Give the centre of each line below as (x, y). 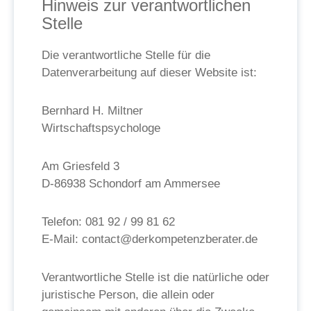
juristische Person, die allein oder (128, 295)
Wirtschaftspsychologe (101, 128)
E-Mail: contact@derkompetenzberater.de (150, 239)
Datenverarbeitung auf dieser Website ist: (149, 73)
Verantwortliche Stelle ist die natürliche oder (155, 277)
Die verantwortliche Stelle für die (126, 55)
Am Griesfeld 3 (81, 166)
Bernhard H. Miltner (92, 111)
